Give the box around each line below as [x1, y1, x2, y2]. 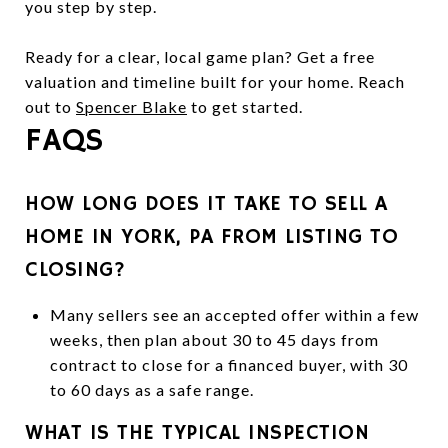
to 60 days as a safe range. [49, 379, 254, 399]
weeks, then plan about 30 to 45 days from [49, 329, 379, 349]
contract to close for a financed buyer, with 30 [49, 354, 408, 374]
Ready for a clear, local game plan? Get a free [25, 46, 375, 66]
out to [25, 96, 76, 116]
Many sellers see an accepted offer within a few [49, 304, 419, 324]
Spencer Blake [76, 96, 187, 116]
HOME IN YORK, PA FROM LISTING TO [25, 223, 398, 250]
